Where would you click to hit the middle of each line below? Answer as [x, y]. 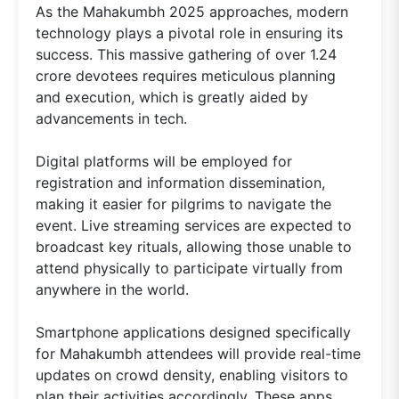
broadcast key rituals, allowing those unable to [194, 247]
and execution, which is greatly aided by [172, 98]
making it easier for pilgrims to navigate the [183, 204]
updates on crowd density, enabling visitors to [192, 375]
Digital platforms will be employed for [164, 162]
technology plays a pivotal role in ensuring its [189, 33]
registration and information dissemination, [180, 183]
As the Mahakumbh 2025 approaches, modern [192, 12]
